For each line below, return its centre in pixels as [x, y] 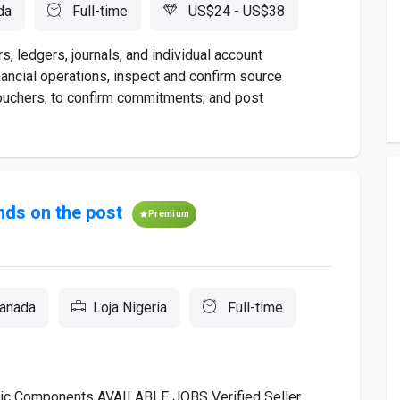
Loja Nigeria [130, 308]
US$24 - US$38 [235, 11]
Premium [169, 214]
